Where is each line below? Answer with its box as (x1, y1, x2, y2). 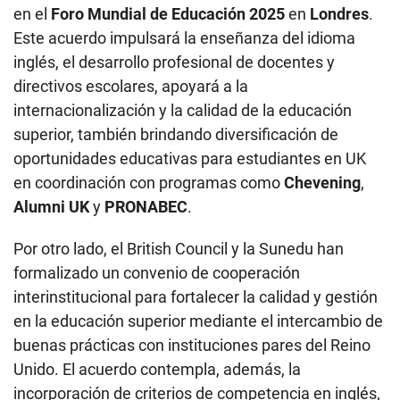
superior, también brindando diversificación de (13, 124, 338, 144)
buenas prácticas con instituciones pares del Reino (13, 335, 371, 354)
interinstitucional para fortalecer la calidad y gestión (13, 287, 378, 306)
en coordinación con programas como (13, 172, 284, 192)
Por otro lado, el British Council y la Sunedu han (13, 238, 344, 258)
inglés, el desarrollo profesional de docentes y (13, 52, 335, 71)
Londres (310, 4, 369, 23)
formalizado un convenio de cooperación (13, 262, 300, 282)
